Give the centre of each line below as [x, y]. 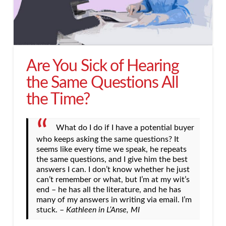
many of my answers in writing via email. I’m [114, 200]
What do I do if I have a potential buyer [125, 127]
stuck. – [51, 210]
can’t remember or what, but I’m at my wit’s [113, 180]
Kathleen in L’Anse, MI [104, 210]
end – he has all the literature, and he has [108, 190]
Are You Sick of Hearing [103, 66]
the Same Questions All [102, 82]
